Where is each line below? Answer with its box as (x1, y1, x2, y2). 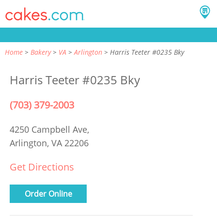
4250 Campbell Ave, (10, 124, 92, 135)
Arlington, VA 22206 (10, 137, 89, 149)
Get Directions (10, 160, 74, 173)
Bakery (31, 47, 51, 57)
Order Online (24, 188, 72, 199)
